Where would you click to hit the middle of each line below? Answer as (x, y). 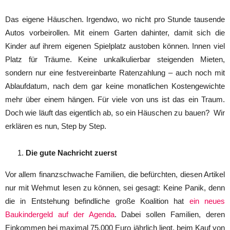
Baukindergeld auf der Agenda (60, 214)
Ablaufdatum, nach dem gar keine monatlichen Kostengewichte (115, 86)
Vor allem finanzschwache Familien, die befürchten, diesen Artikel (115, 174)
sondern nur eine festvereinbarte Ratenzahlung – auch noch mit (115, 72)
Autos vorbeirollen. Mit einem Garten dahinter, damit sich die (115, 32)
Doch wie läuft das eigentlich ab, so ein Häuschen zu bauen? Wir (115, 112)
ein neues (207, 201)
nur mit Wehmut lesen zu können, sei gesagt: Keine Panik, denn (115, 187)
